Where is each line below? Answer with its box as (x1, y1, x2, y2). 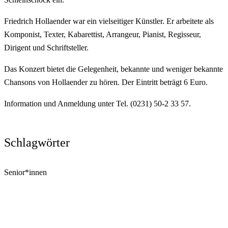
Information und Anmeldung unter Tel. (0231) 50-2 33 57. (4, 99, 191, 108)
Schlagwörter (4, 135, 70, 149)
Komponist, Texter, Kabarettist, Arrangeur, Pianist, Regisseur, (4, 30, 201, 39)
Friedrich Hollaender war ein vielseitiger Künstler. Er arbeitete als (4, 16, 214, 25)
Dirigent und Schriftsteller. (4, 43, 89, 52)
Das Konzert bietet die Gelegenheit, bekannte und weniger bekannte (4, 64, 223, 73)
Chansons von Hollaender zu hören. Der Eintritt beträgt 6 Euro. (4, 77, 208, 87)
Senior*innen (4, 167, 47, 177)
